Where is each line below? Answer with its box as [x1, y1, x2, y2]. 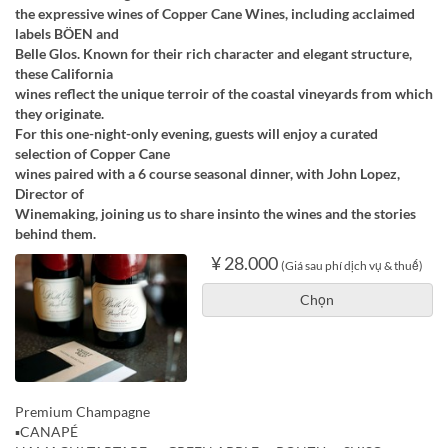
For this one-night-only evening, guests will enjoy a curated [15, 124, 378, 142]
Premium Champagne [15, 403, 150, 421]
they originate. [15, 104, 104, 122]
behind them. [15, 224, 96, 242]
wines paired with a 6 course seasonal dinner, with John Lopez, [15, 164, 400, 182]
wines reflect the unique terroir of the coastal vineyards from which [15, 84, 433, 102]
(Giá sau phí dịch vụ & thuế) [281, 257, 424, 273]
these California [15, 64, 113, 82]
